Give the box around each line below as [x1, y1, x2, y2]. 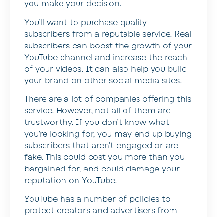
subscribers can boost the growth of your [24, 40, 192, 51]
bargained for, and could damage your [24, 163, 180, 174]
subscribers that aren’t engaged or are [24, 140, 178, 151]
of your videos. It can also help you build [24, 63, 187, 75]
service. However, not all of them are [24, 105, 170, 116]
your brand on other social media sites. [24, 75, 182, 86]
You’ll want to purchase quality [24, 17, 147, 28]
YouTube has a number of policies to [24, 194, 170, 205]
